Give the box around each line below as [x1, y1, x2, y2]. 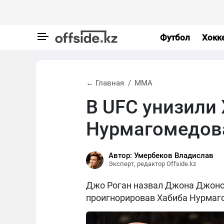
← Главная [86, 78, 124, 87]
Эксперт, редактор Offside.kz [108, 160, 196, 167]
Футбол [159, 32, 190, 42]
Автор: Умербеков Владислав [108, 151, 213, 160]
